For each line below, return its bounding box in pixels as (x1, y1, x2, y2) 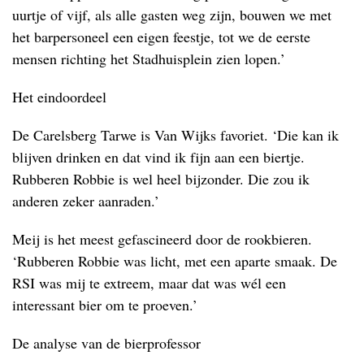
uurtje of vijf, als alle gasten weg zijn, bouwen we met (12, 4, 331, 24)
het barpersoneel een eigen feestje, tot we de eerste (12, 26, 310, 46)
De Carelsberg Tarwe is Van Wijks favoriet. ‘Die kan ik (12, 124, 339, 145)
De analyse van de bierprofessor (12, 332, 201, 353)
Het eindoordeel (12, 86, 106, 106)
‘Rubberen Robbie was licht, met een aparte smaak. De (12, 250, 337, 271)
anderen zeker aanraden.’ (12, 190, 159, 210)
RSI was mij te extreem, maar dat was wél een (12, 272, 286, 292)
